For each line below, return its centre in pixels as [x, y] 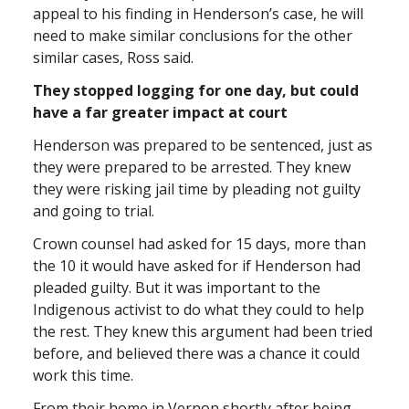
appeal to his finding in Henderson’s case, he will [198, 13]
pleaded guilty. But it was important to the [177, 287]
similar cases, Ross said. [113, 57]
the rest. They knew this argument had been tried [203, 331]
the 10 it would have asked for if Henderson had [197, 265]
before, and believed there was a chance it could [196, 353]
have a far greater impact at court [160, 112]
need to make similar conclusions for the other [193, 35]
